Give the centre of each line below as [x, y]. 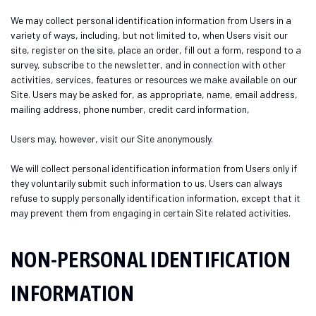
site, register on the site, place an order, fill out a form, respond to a [156, 49]
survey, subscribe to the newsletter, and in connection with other [148, 64]
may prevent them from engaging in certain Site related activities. [151, 212]
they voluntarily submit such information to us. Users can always [147, 183]
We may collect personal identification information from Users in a [151, 20]
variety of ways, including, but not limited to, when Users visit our [149, 35]
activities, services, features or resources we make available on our [154, 79]
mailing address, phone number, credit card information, [131, 109]
